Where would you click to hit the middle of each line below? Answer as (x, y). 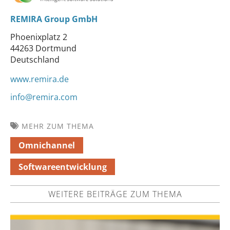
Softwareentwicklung (63, 167)
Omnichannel (47, 145)
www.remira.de (40, 79)
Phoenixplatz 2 (39, 37)
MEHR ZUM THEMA (58, 126)
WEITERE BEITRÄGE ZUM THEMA (115, 194)
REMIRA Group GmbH (54, 19)
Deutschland (35, 60)
